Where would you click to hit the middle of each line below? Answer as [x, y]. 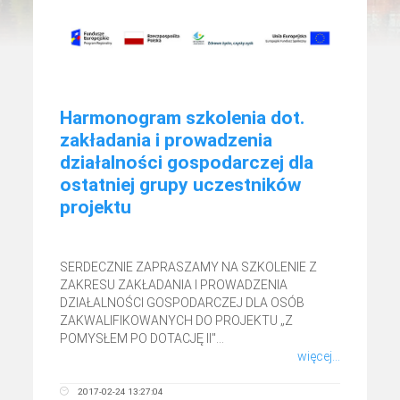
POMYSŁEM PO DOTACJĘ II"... [142, 339]
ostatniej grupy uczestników [181, 185]
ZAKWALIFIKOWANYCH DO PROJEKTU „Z [177, 321]
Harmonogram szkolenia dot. [183, 118]
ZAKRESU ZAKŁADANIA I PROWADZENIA [174, 285]
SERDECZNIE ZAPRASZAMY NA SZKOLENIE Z [189, 267]
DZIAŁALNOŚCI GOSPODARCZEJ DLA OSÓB [183, 303]
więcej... [318, 357]
